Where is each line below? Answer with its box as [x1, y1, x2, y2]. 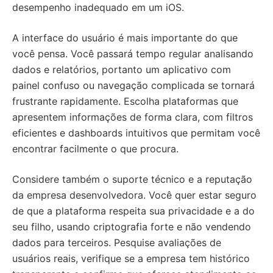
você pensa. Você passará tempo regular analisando [12, 48, 253, 60]
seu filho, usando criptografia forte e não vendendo [12, 221, 251, 233]
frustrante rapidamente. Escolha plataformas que [12, 95, 238, 107]
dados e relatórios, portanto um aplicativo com [12, 63, 231, 76]
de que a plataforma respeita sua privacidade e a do [12, 205, 255, 217]
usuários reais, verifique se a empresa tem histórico [12, 252, 250, 264]
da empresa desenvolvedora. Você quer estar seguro [12, 189, 257, 201]
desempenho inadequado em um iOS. [12, 1, 184, 13]
